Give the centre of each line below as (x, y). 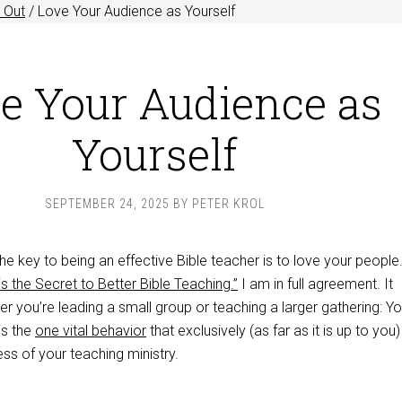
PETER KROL (228, 204)
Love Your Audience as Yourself (135, 11)
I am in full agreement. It (315, 284)
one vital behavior (91, 331)
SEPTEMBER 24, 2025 (107, 204)
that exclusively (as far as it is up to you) (273, 331)
